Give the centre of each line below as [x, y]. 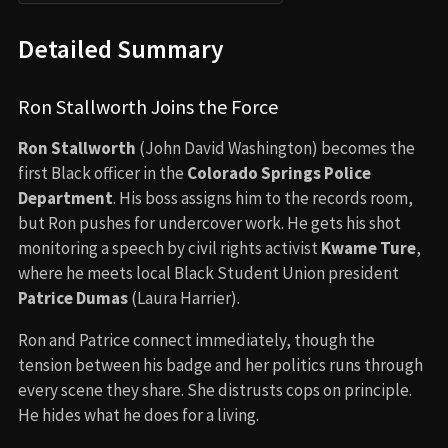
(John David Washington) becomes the [275, 147]
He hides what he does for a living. [138, 414]
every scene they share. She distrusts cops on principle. [215, 389]
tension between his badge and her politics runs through [220, 364]
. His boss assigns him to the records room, [263, 197]
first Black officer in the [102, 172]
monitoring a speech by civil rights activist [169, 247]
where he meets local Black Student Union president [208, 272]
